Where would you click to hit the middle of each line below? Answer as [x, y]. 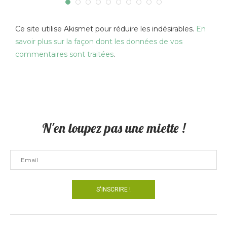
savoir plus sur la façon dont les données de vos [99, 42]
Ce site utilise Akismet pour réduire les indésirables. [106, 29]
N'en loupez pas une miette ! [113, 128]
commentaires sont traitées [64, 54]
